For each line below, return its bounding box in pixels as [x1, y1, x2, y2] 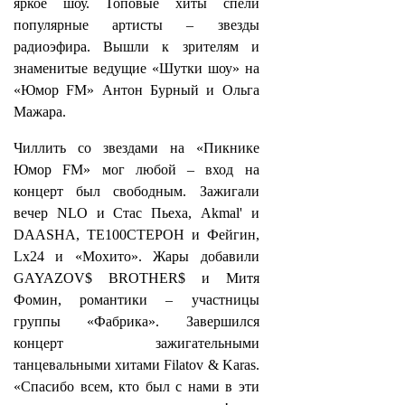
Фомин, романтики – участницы [14, 292, 259, 307]
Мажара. [14, 104, 66, 119]
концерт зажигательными [14, 335, 259, 351]
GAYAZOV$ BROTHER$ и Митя [14, 270, 259, 286]
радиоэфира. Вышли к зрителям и [14, 39, 259, 54]
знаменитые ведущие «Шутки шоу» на [14, 61, 259, 76]
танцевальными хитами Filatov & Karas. [14, 357, 259, 372]
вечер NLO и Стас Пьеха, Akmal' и [14, 205, 259, 221]
